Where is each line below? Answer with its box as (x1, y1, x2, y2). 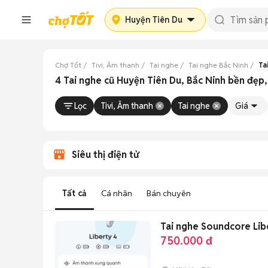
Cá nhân (101, 188, 132, 199)
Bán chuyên (147, 188, 191, 199)
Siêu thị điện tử (72, 148, 139, 161)
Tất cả (62, 188, 87, 199)
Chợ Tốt (55, 60, 81, 69)
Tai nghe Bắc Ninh (188, 60, 248, 69)
